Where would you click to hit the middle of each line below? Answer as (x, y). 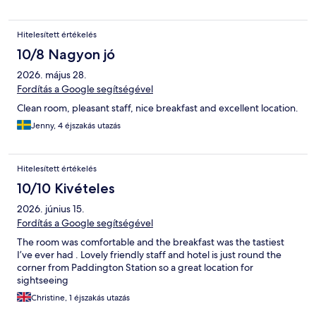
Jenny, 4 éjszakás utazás (76, 126)
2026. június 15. (51, 209)
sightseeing (43, 280)
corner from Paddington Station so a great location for (135, 268)
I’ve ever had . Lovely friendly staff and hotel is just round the (149, 255)
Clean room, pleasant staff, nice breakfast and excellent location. (158, 108)
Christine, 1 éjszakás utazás (80, 298)
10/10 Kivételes (66, 189)
